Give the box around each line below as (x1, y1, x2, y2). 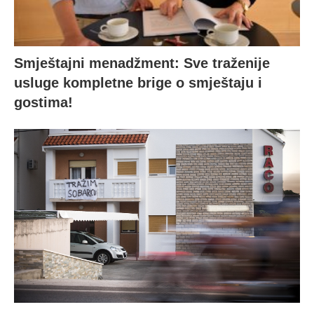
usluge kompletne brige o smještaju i (14, 74, 262, 90)
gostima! (14, 94, 73, 110)
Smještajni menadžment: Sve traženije (14, 55, 270, 71)
